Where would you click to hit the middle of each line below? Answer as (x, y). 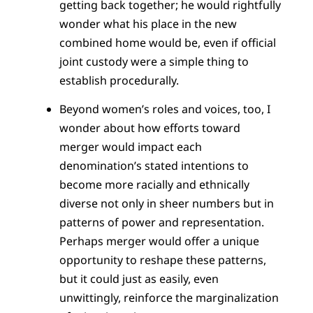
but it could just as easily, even (139, 278)
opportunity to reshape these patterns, (162, 260)
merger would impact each (130, 146)
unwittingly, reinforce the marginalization (169, 297)
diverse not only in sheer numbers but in (166, 203)
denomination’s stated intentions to (154, 165)
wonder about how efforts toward (150, 128)
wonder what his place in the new (148, 23)
